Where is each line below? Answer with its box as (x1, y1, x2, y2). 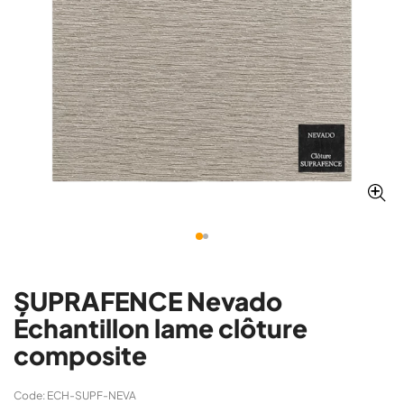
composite (14, 339, 147, 371)
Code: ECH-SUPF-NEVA (14, 389, 136, 402)
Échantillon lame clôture (14, 312, 308, 344)
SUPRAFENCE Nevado (14, 285, 282, 317)
